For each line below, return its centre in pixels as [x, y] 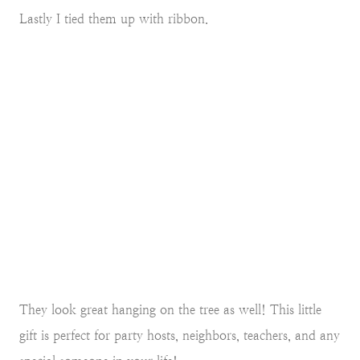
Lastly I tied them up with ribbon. [114, 19]
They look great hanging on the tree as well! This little [170, 310]
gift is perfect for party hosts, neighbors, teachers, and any [180, 336]
